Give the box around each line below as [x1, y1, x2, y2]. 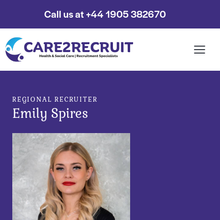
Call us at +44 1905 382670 [44, 7, 166, 21]
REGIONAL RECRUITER [12, 95, 98, 104]
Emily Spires [12, 105, 88, 122]
